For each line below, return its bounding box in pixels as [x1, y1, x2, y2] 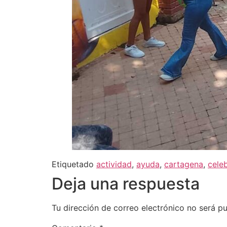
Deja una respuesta [52, 174, 200, 194]
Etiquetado [52, 159, 96, 170]
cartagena [164, 159, 203, 170]
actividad [96, 159, 132, 170]
